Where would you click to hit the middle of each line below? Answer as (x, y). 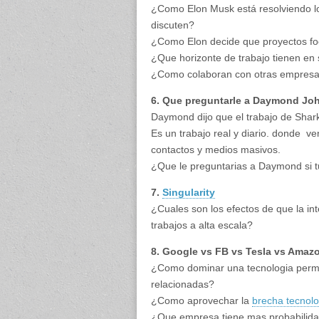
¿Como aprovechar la (202, 300)
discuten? (173, 25)
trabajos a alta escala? (202, 225)
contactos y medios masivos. (216, 150)
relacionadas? (183, 284)
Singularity (189, 192)
